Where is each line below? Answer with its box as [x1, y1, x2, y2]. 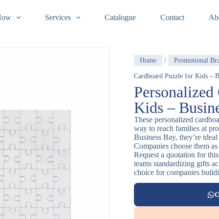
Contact [160, 13, 184, 22]
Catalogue [104, 13, 136, 22]
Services [44, 13, 71, 22]
